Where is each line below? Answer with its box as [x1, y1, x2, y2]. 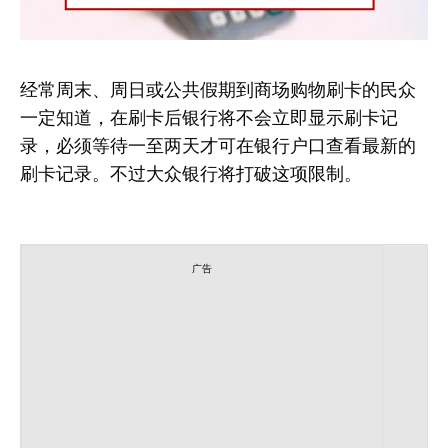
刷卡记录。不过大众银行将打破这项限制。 [20, 162, 362, 184]
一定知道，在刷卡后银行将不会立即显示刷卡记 [20, 106, 398, 128]
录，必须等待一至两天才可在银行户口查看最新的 [20, 134, 416, 156]
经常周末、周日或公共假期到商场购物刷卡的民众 [20, 78, 416, 100]
